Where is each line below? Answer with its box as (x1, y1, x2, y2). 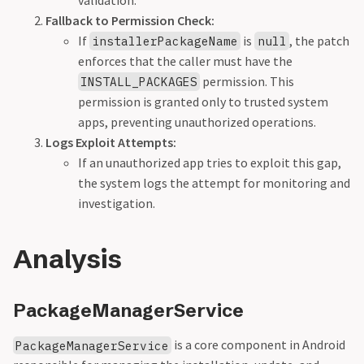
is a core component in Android (171, 336, 346, 353)
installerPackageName (92, 33, 239, 49)
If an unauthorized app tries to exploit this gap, (78, 154, 341, 171)
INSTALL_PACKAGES (80, 74, 198, 89)
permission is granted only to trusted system (78, 93, 328, 110)
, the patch (288, 32, 349, 49)
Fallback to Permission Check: (45, 12, 214, 28)
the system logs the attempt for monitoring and (78, 175, 350, 191)
